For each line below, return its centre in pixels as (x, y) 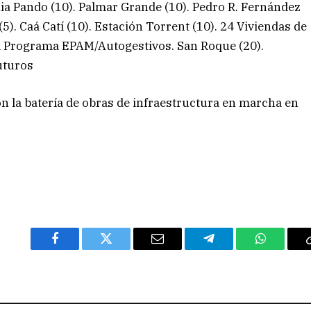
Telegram (232, 249)
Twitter (123, 249)
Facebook (78, 249)
